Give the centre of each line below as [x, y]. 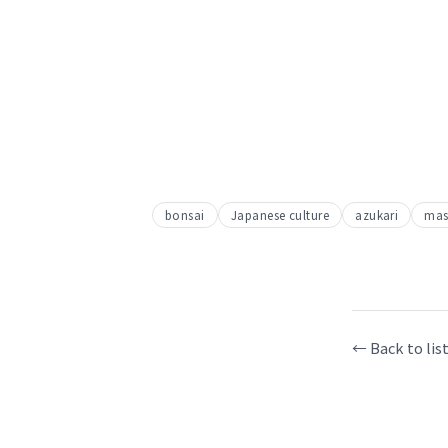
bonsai [185, 214]
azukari [377, 214]
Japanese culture [280, 214]
